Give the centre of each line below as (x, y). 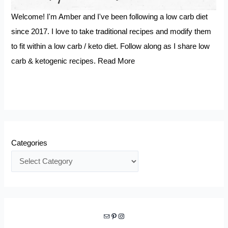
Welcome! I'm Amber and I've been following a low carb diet (110, 17)
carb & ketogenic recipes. (55, 61)
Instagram (121, 216)
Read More (117, 61)
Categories (30, 143)
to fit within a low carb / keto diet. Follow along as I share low (111, 47)
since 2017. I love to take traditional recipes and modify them (111, 32)
